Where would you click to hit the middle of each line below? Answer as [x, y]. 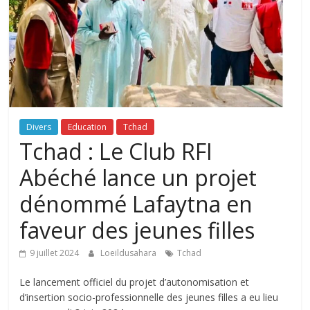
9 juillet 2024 [55, 253]
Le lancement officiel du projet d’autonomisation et [135, 282]
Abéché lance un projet [138, 178]
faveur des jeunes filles [137, 230]
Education [88, 127]
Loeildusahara [130, 253]
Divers [39, 127]
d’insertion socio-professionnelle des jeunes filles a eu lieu [149, 298]
